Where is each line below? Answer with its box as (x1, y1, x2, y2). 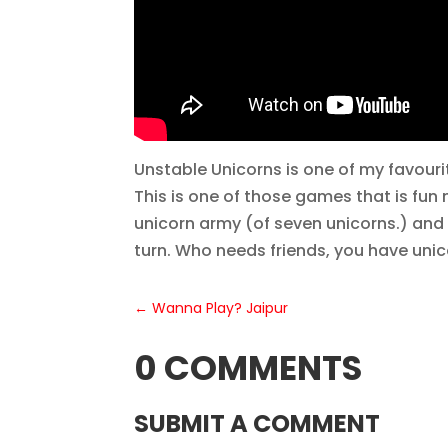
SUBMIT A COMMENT (134, 407, 381, 441)
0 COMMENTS (134, 344, 363, 393)
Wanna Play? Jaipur (152, 297, 289, 318)
